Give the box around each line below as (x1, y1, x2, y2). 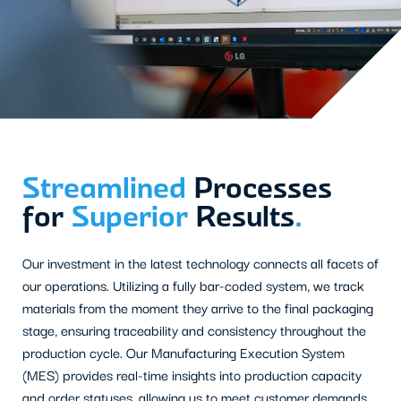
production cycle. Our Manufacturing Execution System (22, 343, 345, 362)
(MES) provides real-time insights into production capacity (22, 365, 362, 384)
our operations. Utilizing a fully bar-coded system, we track (22, 276, 364, 294)
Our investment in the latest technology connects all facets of (22, 253, 379, 272)
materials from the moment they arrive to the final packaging (22, 298, 373, 317)
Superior (72, 197, 188, 234)
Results (188, 197, 294, 234)
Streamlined (22, 168, 186, 205)
